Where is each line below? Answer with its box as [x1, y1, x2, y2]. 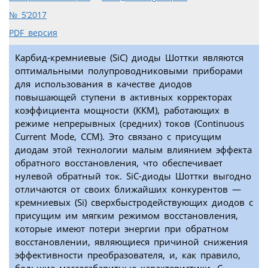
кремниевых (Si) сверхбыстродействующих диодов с [15, 196, 253, 209]
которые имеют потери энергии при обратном [15, 223, 229, 235]
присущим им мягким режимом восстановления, [15, 209, 238, 222]
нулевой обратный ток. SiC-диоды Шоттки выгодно [15, 170, 251, 182]
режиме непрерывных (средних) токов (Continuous [15, 117, 244, 130]
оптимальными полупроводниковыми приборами [15, 65, 243, 77]
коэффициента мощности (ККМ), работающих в [15, 104, 229, 117]
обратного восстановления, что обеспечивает [15, 157, 223, 169]
